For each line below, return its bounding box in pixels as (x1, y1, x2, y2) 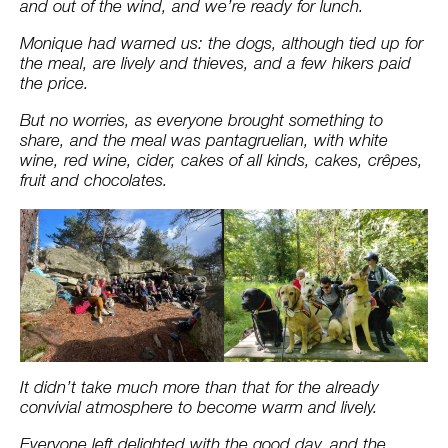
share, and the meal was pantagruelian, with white (20, 134, 388, 150)
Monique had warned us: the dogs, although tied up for (20, 37, 423, 53)
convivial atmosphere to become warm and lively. (20, 401, 378, 417)
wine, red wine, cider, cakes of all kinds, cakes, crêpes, (20, 154, 423, 170)
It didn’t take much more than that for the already (20, 381, 379, 397)
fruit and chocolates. (20, 174, 168, 190)
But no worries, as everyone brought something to (20, 114, 383, 130)
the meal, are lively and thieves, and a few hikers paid (20, 57, 411, 73)
